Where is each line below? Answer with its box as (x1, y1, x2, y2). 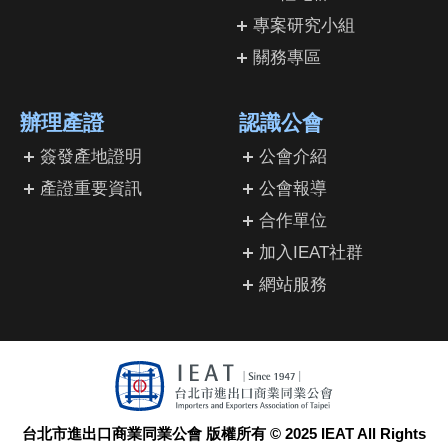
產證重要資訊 (40, 179, 142, 199)
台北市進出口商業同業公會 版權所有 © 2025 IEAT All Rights (22, 425, 426, 443)
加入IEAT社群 (259, 243, 363, 263)
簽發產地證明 (40, 147, 142, 167)
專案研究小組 (253, 16, 355, 36)
